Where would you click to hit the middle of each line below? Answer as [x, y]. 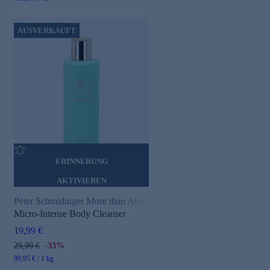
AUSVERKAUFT [47, 31]
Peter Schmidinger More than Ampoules [90, 201]
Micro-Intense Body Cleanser [70, 214]
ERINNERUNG [81, 162]
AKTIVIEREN [81, 181]
